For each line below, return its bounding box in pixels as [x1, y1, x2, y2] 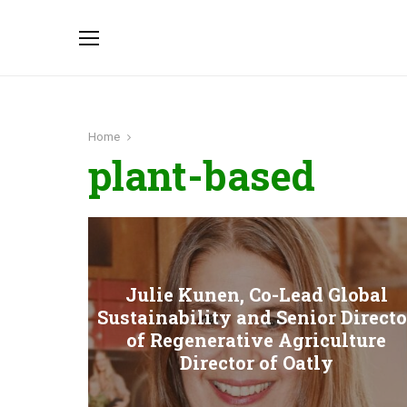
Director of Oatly [179, 351, 333, 375]
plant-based [88, 149, 315, 202]
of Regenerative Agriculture [126, 328, 386, 352]
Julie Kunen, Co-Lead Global [124, 283, 388, 307]
